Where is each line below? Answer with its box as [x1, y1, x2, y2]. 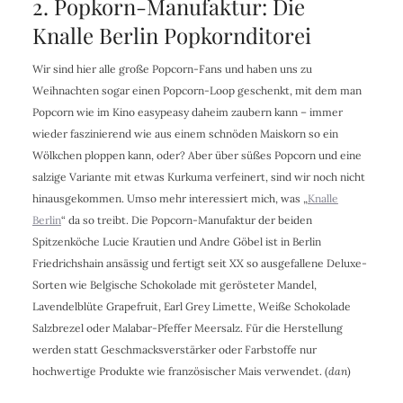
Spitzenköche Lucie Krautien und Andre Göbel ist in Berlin [31, 234, 321, 248]
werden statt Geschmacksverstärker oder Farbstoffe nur [31, 342, 317, 356]
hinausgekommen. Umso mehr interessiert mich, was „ [31, 191, 308, 205]
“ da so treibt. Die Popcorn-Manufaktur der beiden [60, 212, 312, 227]
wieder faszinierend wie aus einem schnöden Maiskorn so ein [31, 126, 338, 140]
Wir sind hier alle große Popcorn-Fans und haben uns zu [31, 61, 312, 76]
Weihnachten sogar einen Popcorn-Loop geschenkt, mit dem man [31, 83, 362, 97]
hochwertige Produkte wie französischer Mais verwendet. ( [31, 363, 328, 378]
